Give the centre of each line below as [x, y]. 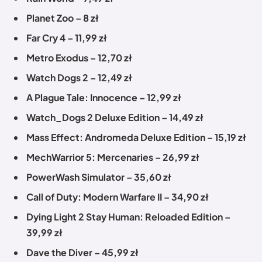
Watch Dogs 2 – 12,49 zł [79, 77]
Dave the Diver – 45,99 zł [82, 252]
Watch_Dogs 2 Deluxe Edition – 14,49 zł [115, 117]
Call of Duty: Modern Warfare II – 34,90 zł [118, 196]
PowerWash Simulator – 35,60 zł [99, 177]
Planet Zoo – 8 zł [63, 18]
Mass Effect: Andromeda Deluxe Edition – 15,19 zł [136, 137]
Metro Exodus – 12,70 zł [79, 57]
